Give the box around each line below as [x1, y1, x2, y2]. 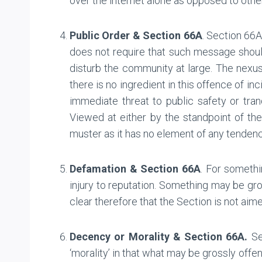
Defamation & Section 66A [70, 162, 201, 175]
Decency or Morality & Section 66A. [70, 230, 248, 243]
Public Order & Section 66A [70, 29, 202, 42]
